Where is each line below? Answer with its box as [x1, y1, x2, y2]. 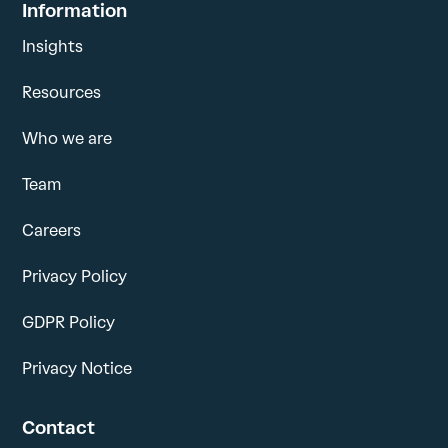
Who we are [22, 128, 113, 148]
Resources [22, 82, 102, 102]
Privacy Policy [22, 266, 128, 286]
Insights [22, 36, 84, 56]
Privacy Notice [22, 358, 133, 378]
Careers [22, 220, 82, 240]
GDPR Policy [22, 312, 116, 332]
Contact [22, 416, 96, 439]
